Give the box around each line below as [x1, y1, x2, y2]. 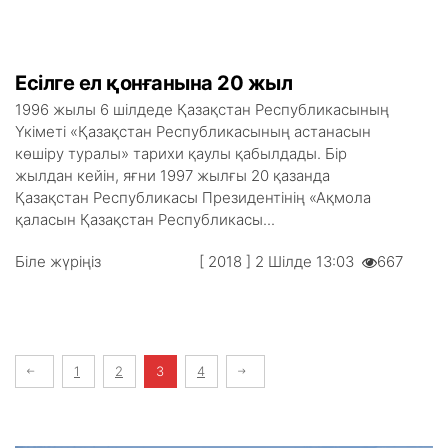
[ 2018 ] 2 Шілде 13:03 [199, 252, 362, 271]
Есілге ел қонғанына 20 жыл [15, 71, 292, 95]
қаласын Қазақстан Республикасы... [15, 210, 275, 229]
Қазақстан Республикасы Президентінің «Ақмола [15, 188, 371, 207]
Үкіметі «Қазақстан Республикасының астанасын [15, 122, 371, 141]
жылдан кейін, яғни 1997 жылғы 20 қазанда [15, 166, 330, 185]
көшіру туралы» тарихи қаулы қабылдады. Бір [15, 144, 347, 163]
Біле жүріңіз [15, 252, 101, 271]
